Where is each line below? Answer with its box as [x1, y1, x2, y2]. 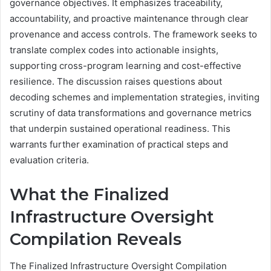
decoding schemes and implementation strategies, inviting [10, 91, 260, 103]
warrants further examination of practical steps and [10, 138, 228, 150]
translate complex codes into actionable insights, [10, 44, 218, 56]
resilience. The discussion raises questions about [10, 75, 222, 87]
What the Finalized [10, 184, 169, 204]
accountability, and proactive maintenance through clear [10, 12, 249, 24]
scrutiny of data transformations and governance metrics [10, 106, 252, 119]
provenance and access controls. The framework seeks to [10, 28, 257, 40]
